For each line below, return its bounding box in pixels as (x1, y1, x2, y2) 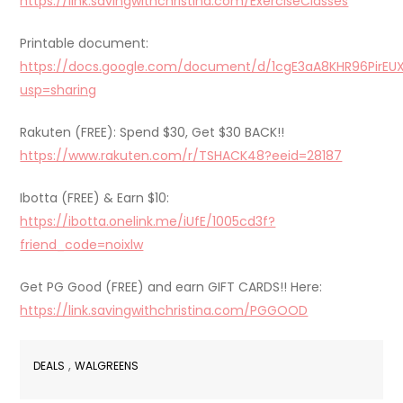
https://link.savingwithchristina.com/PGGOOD (20, 300, 309, 319)
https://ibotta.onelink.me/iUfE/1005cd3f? (20, 211, 276, 230)
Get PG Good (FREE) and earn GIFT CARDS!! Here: (20, 277, 323, 296)
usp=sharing (20, 80, 97, 99)
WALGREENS (75, 357, 139, 373)
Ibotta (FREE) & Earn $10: (20, 188, 170, 207)
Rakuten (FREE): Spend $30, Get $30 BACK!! (20, 122, 285, 141)
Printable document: (20, 33, 149, 52)
